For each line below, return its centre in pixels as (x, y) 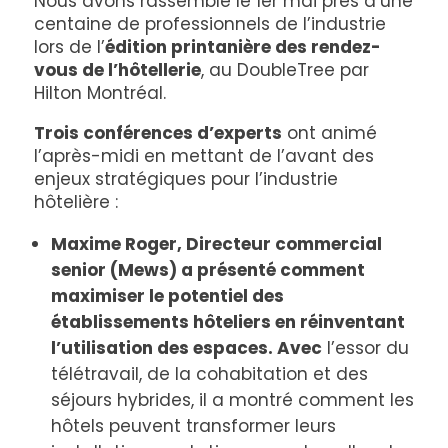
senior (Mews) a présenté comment (207, 269)
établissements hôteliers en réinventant (227, 321)
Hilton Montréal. (99, 92)
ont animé (329, 132)
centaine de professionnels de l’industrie (209, 23)
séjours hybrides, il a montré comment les (232, 399)
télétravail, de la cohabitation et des (209, 373)
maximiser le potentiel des (167, 295)
